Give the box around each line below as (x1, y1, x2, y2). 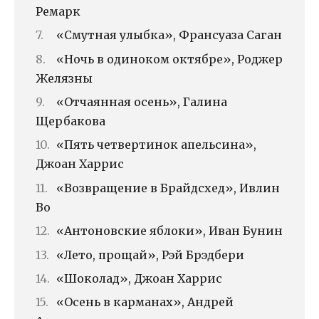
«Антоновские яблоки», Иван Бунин (56, 224, 283, 239)
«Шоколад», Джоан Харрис (56, 271, 222, 286)
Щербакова (36, 114, 105, 129)
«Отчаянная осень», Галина (56, 95, 227, 110)
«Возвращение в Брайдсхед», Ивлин (56, 180, 280, 195)
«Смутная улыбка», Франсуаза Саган (56, 28, 282, 43)
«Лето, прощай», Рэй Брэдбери (56, 247, 244, 262)
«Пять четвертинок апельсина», (56, 137, 256, 152)
